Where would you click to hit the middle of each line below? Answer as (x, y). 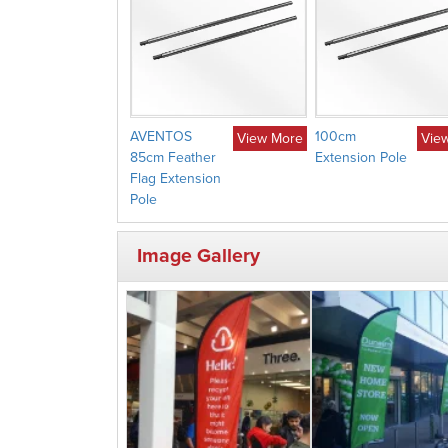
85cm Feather (173, 157)
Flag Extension (175, 178)
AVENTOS (161, 136)
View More (269, 138)
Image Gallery (198, 255)
